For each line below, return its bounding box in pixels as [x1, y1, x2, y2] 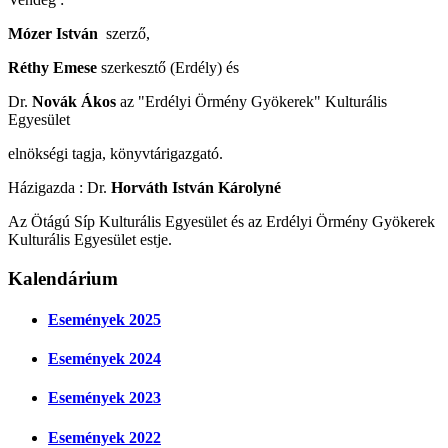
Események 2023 [48, 389, 161, 407]
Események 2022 [48, 428, 161, 446]
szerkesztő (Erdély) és [97, 58, 239, 76]
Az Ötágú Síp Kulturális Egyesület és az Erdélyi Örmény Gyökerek [8, 212, 435, 230]
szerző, [98, 24, 150, 42]
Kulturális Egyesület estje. [8, 230, 172, 248]
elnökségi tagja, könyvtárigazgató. [8, 144, 223, 162]
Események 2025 [48, 310, 161, 328]
